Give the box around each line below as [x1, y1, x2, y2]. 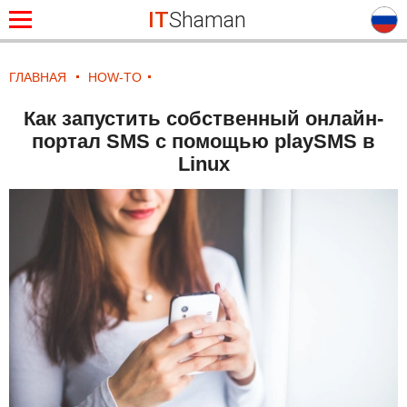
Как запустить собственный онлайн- [24, 107, 383, 130]
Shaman [168, 6, 246, 33]
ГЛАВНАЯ [9, 70, 66, 84]
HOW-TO [88, 70, 142, 84]
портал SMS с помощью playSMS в [32, 130, 375, 153]
